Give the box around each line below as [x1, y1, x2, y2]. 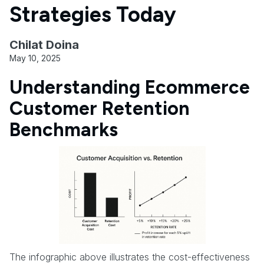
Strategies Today [9, 1, 177, 27]
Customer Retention [9, 97, 190, 120]
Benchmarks [9, 118, 118, 141]
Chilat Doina [9, 37, 79, 52]
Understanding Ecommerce [9, 75, 250, 98]
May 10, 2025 [9, 52, 61, 63]
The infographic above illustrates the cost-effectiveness [9, 250, 250, 263]
